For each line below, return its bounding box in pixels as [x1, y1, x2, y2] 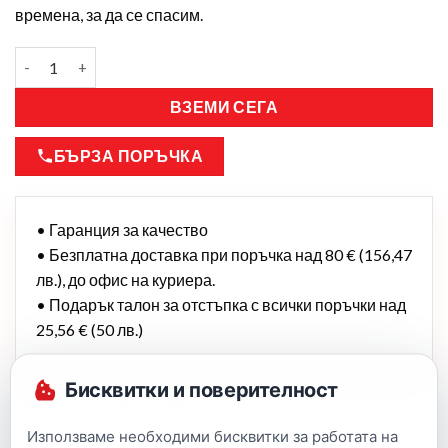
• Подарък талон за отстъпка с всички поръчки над [36, 295, 406, 315]
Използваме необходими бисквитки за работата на [27, 426, 398, 445]
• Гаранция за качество [36, 220, 208, 240]
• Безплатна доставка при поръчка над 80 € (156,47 [36, 245, 412, 265]
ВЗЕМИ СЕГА [169, 97, 279, 116]
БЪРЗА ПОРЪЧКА [54, 147, 204, 166]
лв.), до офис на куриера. [36, 270, 215, 290]
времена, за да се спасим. [15, 4, 203, 24]
